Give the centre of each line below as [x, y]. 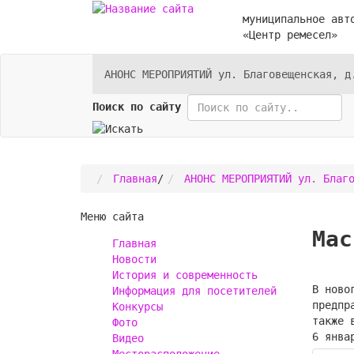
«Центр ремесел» [290, 35]
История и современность [185, 275]
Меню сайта [112, 217]
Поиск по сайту [137, 107]
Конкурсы [137, 307]
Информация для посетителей [194, 291]
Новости [134, 259]
